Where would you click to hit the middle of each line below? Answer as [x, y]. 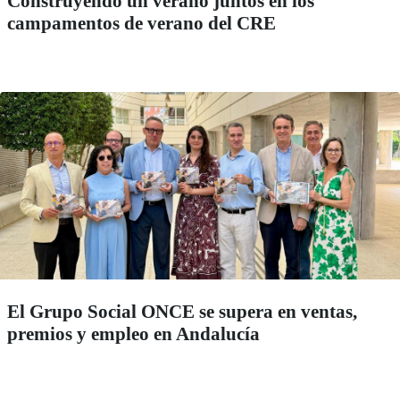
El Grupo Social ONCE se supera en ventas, [182, 311]
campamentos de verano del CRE [142, 23]
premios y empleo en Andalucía [133, 333]
